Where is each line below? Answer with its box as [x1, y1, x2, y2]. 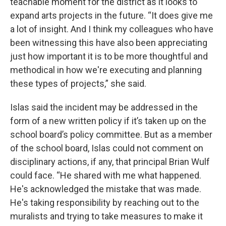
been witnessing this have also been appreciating [10, 37, 207, 48]
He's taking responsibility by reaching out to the [10, 197, 199, 208]
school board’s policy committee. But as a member [10, 129, 212, 140]
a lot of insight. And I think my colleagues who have [10, 24, 213, 34]
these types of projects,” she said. [10, 78, 146, 89]
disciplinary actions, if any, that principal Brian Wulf [10, 156, 210, 167]
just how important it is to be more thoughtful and [10, 51, 208, 62]
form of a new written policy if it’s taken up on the [10, 116, 206, 126]
